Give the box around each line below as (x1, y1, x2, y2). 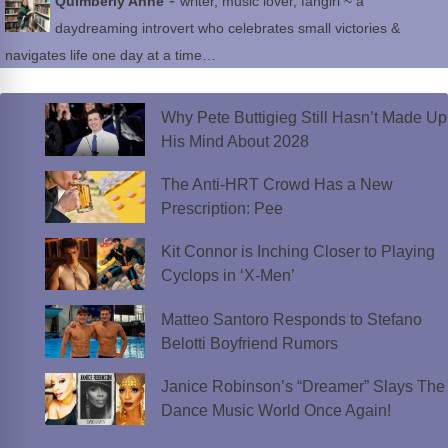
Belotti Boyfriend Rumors (160, 334, 338, 352)
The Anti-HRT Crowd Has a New (160, 175, 393, 193)
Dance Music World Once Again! (160, 401, 391, 419)
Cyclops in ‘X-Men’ (160, 267, 295, 285)
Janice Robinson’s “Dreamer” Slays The (160, 377, 445, 395)
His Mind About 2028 (160, 132, 309, 150)
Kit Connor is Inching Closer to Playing (160, 243, 435, 261)
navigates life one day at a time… (5, 47, 216, 64)
